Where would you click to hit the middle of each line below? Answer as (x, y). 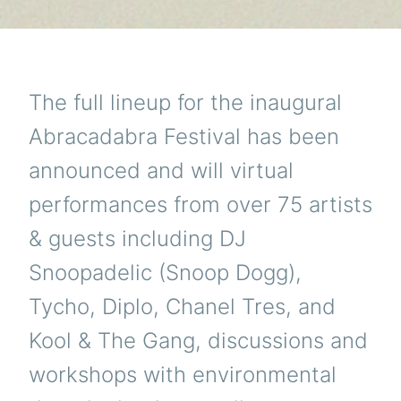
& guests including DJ (137, 239)
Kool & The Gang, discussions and (198, 341)
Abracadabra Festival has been (184, 137)
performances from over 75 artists (200, 205)
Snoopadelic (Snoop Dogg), (165, 273)
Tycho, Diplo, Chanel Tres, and (182, 307)
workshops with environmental (183, 375)
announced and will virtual (161, 171)
